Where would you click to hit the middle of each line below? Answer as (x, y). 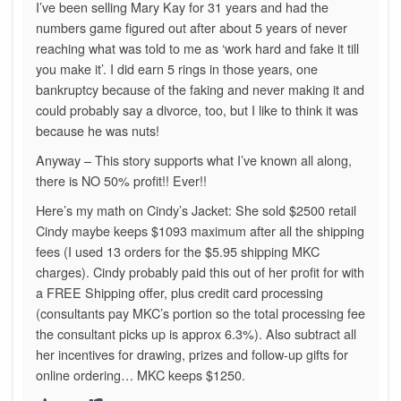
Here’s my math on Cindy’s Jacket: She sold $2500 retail (196, 210)
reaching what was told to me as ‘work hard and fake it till (197, 48)
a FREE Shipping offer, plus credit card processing (179, 293)
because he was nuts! (98, 131)
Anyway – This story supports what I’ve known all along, (194, 160)
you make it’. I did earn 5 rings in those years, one (177, 69)
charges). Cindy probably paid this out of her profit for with (200, 272)
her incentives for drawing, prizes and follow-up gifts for (192, 354)
